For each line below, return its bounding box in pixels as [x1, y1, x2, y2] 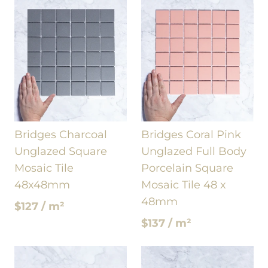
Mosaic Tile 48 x [141, 178, 226, 191]
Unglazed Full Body [141, 145, 246, 158]
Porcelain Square [141, 162, 233, 175]
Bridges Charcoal [14, 128, 107, 141]
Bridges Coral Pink [141, 128, 241, 141]
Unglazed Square [14, 145, 107, 158]
